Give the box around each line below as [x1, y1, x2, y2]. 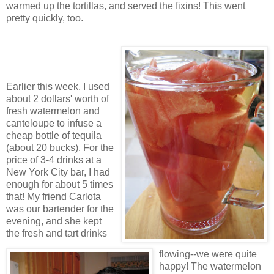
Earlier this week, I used [6, 81, 109, 92]
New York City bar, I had [6, 166, 110, 177]
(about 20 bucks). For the [6, 142, 114, 153]
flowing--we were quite [159, 248, 257, 259]
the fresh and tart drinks [6, 228, 107, 239]
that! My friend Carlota [6, 191, 101, 202]
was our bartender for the [6, 203, 114, 214]
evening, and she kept [6, 215, 102, 226]
